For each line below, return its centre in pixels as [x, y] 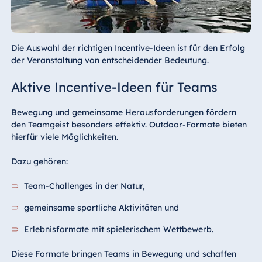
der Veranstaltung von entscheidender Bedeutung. [110, 61]
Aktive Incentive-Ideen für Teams [114, 87]
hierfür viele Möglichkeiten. [64, 137]
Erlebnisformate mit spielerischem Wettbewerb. [119, 230]
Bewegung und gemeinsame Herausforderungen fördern [123, 113]
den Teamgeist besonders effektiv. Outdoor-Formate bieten [129, 125]
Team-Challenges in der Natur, [85, 186]
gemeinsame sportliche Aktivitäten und [102, 208]
